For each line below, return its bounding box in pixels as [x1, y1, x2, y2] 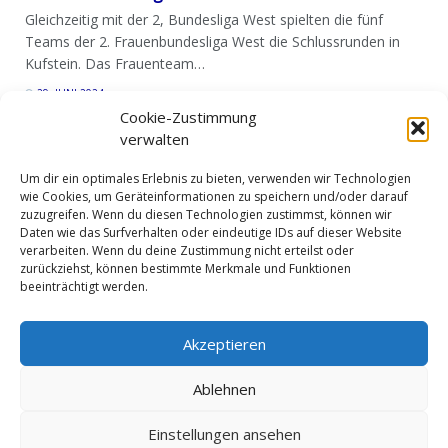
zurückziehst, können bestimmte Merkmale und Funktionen [20, 260, 351, 277]
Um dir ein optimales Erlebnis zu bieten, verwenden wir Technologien [20, 170, 411, 187]
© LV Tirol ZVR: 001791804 [149, 414, 299, 432]
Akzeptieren [182, 333, 266, 354]
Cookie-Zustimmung [120, 107, 257, 127]
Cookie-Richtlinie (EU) [281, 311, 407, 330]
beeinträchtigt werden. [20, 278, 148, 295]
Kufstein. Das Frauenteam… [25, 54, 205, 74]
